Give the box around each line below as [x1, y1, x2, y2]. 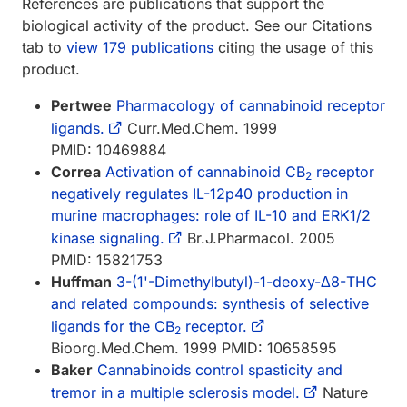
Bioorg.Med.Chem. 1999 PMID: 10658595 [51, 338, 337, 357]
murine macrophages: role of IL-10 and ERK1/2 [51, 205, 371, 224]
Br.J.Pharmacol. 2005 [183, 228, 335, 247]
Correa [51, 162, 101, 181]
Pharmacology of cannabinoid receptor [116, 95, 385, 114]
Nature [318, 382, 368, 402]
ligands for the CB [51, 316, 174, 335]
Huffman [51, 272, 112, 291]
